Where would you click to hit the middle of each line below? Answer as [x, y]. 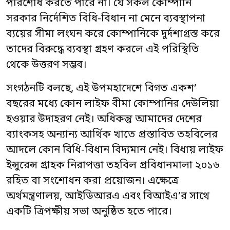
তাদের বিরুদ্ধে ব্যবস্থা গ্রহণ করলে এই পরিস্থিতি [103, 50]
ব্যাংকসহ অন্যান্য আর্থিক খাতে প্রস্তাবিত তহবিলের [112, 135]
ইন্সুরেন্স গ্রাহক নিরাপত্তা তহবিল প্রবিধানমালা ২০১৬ [113, 166]
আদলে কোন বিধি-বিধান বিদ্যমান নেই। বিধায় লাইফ [115, 150]
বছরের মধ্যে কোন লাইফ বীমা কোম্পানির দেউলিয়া [112, 104]
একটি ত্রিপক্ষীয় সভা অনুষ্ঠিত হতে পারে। [89, 212]
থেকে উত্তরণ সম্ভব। [46, 65]
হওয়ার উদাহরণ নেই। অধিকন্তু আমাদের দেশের [104, 120]
